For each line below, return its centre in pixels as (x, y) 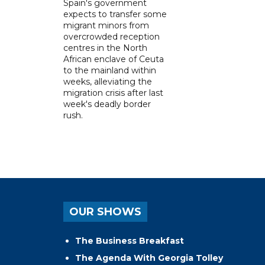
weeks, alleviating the (108, 82)
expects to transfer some (115, 14)
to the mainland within (110, 71)
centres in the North (105, 48)
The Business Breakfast (130, 241)
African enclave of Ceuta (114, 59)
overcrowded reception (112, 37)
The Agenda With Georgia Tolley (149, 258)
